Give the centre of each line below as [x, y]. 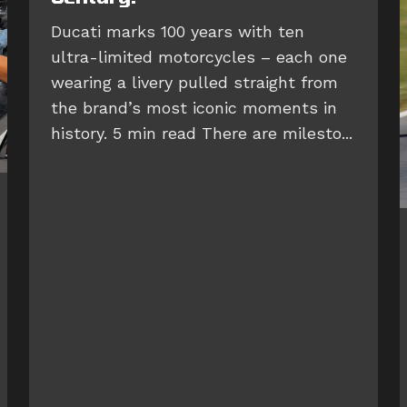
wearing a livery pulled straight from [194, 82]
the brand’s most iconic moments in [194, 108]
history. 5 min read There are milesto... [202, 133]
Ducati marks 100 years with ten [178, 31]
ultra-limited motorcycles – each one [199, 57]
